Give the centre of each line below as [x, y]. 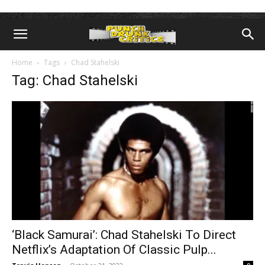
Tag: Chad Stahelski [75, 80]
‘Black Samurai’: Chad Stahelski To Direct [124, 235]
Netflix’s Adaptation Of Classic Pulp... [114, 250]
